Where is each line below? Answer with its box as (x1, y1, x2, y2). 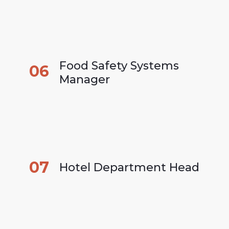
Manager (59, 72, 110, 86)
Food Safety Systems (59, 58, 179, 73)
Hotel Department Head (59, 161, 199, 175)
